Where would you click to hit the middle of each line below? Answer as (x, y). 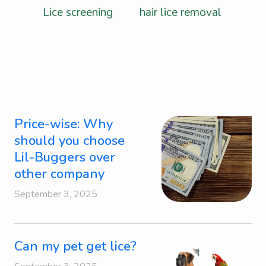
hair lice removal (180, 13)
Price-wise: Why (64, 124)
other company (59, 174)
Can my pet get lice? (75, 247)
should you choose (69, 141)
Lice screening (77, 13)
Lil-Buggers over (65, 158)
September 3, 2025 (56, 194)
